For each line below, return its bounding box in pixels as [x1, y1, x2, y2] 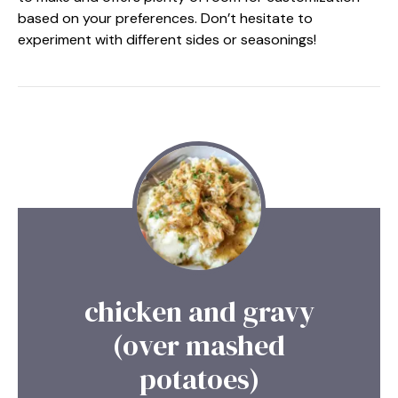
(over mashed [113, 325, 285, 365]
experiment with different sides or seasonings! [18, 29, 316, 49]
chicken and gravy [84, 291, 314, 331]
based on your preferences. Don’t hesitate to [18, 8, 313, 28]
